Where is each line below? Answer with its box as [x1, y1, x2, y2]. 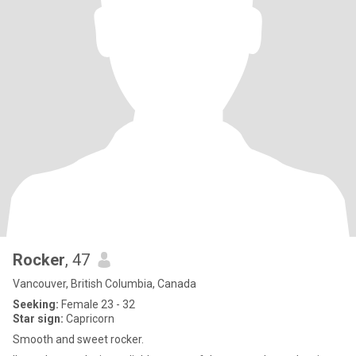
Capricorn [64, 312, 114, 325]
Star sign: [13, 312, 64, 325]
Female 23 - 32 [59, 298, 135, 311]
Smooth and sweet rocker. [13, 333, 144, 346]
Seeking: [13, 298, 59, 311]
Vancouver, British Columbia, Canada [13, 277, 196, 290]
